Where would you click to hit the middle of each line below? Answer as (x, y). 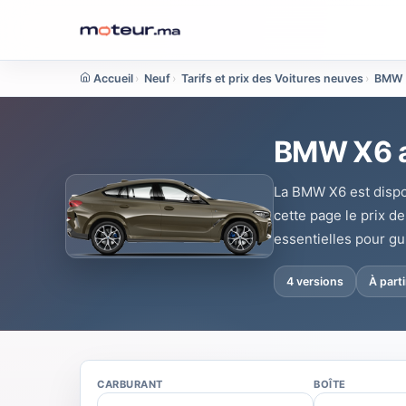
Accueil (112, 78)
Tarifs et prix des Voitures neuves (272, 78)
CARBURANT (130, 384)
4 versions (315, 281)
